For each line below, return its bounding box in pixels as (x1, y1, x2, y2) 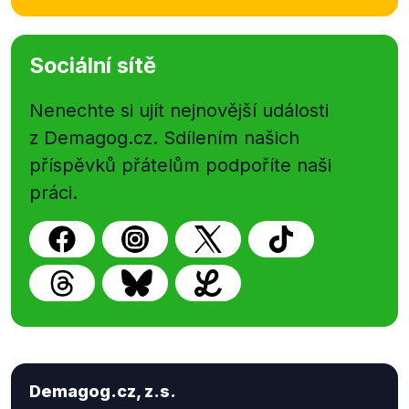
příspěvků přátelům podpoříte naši (29, 154, 331, 177)
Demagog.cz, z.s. (29, 382, 176, 402)
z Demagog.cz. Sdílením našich (29, 127, 299, 150)
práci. (29, 182, 78, 204)
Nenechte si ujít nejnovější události (29, 100, 329, 122)
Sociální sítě (29, 52, 156, 79)
